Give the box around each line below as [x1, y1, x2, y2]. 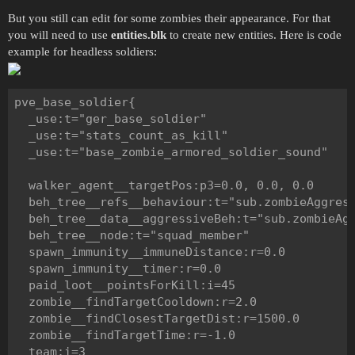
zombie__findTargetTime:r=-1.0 [13, 328, 235, 343]
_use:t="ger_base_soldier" [13, 112, 207, 127]
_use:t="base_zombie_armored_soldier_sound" [13, 145, 328, 160]
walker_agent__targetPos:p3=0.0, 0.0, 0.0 [13, 178, 314, 193]
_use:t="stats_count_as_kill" [13, 128, 228, 143]
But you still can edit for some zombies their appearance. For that [8, 11, 330, 25]
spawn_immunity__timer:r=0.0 [13, 261, 221, 277]
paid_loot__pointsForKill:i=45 [13, 278, 235, 293]
